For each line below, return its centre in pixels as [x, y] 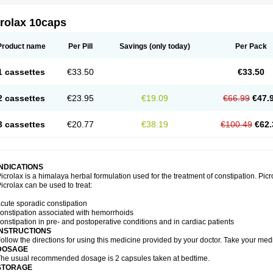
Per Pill [80, 46]
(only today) [168, 46]
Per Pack [251, 46]
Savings [133, 46]
